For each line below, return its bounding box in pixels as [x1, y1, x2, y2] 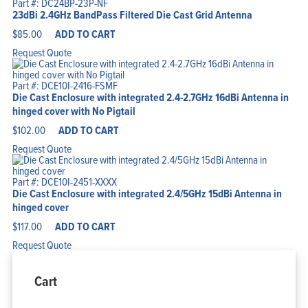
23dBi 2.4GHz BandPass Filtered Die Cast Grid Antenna [12, 7, 252, 23]
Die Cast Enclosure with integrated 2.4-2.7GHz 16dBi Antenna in [12, 89, 289, 106]
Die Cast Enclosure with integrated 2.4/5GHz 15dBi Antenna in [12, 186, 282, 202]
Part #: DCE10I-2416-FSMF [12, 78, 118, 93]
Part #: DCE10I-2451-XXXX [12, 174, 117, 190]
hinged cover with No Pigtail [12, 103, 135, 120]
